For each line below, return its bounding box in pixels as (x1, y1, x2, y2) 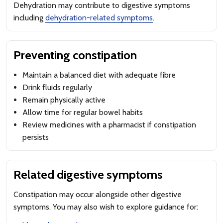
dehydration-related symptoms (45, 13, 153, 22)
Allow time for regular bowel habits (22, 108, 143, 117)
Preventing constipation (13, 48, 137, 62)
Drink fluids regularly (22, 83, 92, 92)
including (13, 13, 45, 22)
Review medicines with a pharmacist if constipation (22, 120, 196, 129)
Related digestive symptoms (13, 167, 163, 182)
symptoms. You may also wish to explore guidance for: (13, 202, 198, 212)
